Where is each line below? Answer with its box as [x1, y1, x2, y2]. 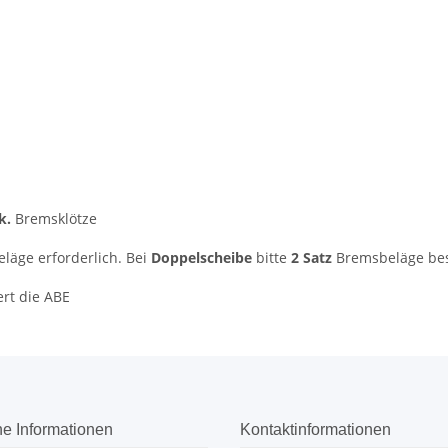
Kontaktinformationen [240, 421, 391, 439]
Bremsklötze [11, 209, 97, 229]
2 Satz [291, 248, 332, 268]
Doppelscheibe [151, 248, 252, 268]
